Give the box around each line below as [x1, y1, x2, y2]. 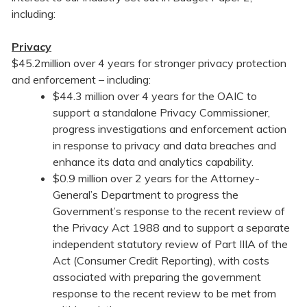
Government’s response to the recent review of [53, 204, 285, 219]
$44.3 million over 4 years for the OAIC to [53, 89, 257, 103]
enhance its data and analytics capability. [53, 155, 254, 169]
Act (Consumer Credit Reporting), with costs [53, 254, 269, 268]
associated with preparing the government [53, 270, 261, 284]
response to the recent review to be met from [53, 286, 276, 301]
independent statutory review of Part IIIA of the [53, 237, 288, 251]
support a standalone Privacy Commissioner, [53, 106, 270, 120]
